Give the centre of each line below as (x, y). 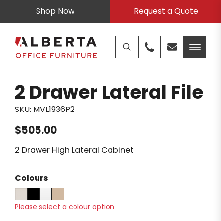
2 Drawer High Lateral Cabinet (74, 150)
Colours (32, 178)
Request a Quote (166, 11)
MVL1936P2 (54, 109)
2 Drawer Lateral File (109, 92)
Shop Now (55, 11)
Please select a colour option (65, 207)
